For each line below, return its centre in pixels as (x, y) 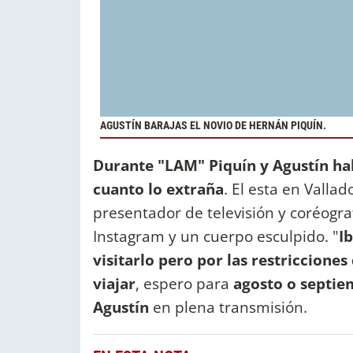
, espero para (184, 284)
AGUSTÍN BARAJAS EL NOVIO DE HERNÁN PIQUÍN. (213, 125)
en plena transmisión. (228, 307)
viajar (114, 284)
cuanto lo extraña (158, 189)
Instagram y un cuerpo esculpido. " (216, 236)
